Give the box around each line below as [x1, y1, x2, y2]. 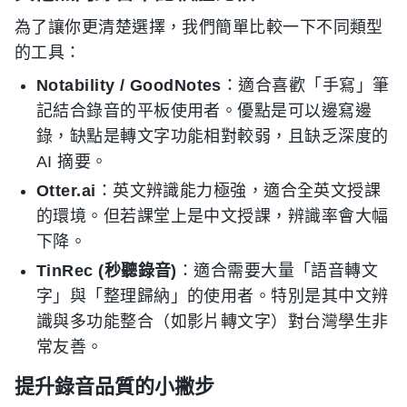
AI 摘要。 [36, 153, 108, 172]
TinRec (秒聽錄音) [36, 262, 177, 281]
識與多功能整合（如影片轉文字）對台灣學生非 [36, 313, 389, 332]
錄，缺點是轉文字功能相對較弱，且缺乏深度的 [36, 127, 389, 146]
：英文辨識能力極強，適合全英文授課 [95, 182, 382, 201]
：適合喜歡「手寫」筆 [221, 76, 390, 95]
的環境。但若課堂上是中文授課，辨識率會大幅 [36, 207, 389, 226]
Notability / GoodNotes [36, 76, 222, 95]
